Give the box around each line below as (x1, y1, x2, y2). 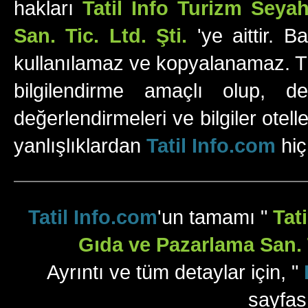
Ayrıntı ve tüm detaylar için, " (46, 261, 304, 283)
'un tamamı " (157, 206, 273, 228)
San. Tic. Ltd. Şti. (14, 24, 188, 47)
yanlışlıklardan (14, 134, 146, 157)
